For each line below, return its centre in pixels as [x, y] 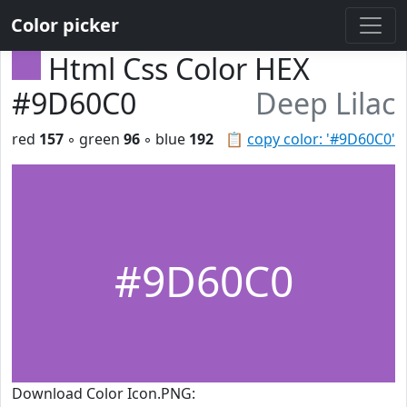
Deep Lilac [325, 103]
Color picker [65, 25]
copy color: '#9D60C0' [321, 139]
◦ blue [164, 139]
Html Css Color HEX [179, 69]
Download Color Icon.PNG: [104, 393]
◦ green [94, 139]
